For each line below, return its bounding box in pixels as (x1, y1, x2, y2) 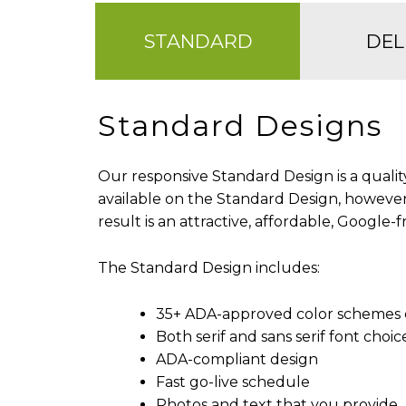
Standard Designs (97, 108, 382, 144)
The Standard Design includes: (97, 258, 320, 276)
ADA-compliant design (155, 350, 318, 368)
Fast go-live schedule (155, 372, 310, 391)
